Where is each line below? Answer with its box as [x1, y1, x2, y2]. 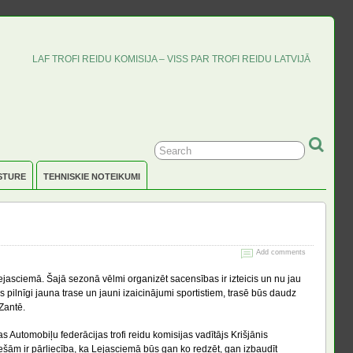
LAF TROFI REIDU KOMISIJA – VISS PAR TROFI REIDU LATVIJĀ [32, 54, 311, 64]
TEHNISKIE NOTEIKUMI [43, 172, 140, 181]
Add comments [256, 248, 307, 256]
